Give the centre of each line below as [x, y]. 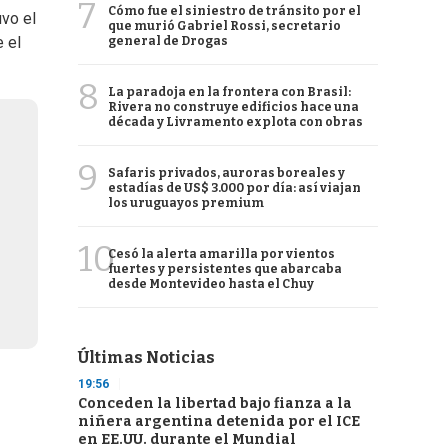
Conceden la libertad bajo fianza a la [215, 403]
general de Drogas [168, 41]
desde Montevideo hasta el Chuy [211, 284]
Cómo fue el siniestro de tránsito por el [234, 11]
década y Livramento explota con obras [235, 122]
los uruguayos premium [186, 203]
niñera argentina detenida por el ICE [219, 421]
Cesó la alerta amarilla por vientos [221, 254]
